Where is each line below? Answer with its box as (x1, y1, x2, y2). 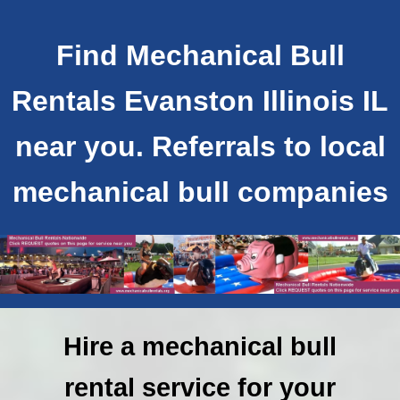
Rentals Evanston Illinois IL (12, 85, 388, 118)
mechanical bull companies (12, 176, 388, 209)
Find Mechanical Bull (55, 39, 345, 72)
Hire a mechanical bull (63, 332, 337, 362)
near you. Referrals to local (14, 130, 386, 163)
